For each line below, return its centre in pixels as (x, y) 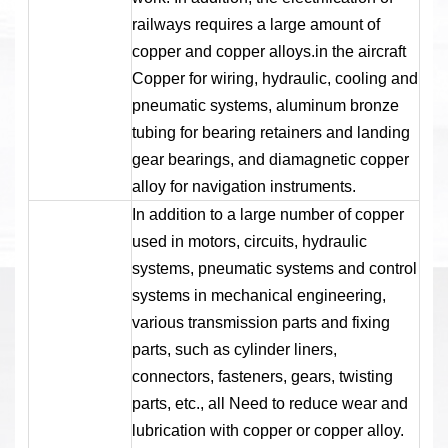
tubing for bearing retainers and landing (270, 132)
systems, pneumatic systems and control (274, 268)
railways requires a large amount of (255, 24)
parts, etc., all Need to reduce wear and (269, 403)
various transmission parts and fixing (260, 322)
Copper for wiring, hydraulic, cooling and (274, 78)
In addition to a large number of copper (267, 214)
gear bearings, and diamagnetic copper (270, 159)
